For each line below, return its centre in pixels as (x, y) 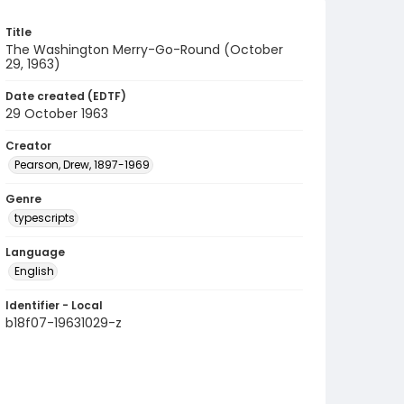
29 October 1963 (57, 114)
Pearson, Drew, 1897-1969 (82, 165)
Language (35, 252)
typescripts (45, 218)
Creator (28, 146)
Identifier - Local (54, 305)
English (34, 271)
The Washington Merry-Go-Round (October (144, 50)
